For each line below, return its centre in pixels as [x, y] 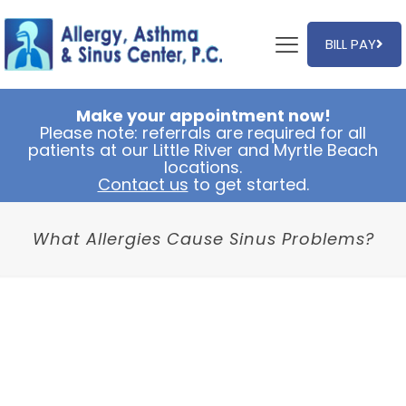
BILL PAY [351, 44]
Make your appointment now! [203, 116]
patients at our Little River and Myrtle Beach [203, 150]
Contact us [143, 185]
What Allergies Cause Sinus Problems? [203, 239]
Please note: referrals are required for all [203, 133]
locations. [203, 168]
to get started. [248, 185]
